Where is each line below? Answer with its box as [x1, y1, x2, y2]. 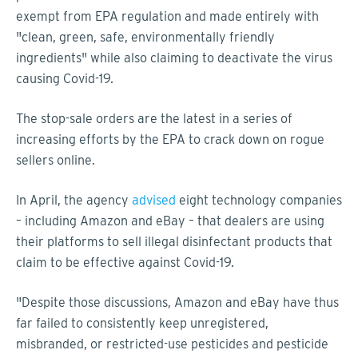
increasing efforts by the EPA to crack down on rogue [16, 131, 324, 147]
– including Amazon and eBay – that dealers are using [16, 213, 324, 229]
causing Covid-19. [16, 70, 113, 86]
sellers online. [16, 152, 95, 168]
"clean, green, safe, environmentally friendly [16, 29, 275, 45]
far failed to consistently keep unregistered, [16, 315, 268, 331]
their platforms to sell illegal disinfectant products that [16, 233, 332, 249]
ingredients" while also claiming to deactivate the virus [16, 50, 332, 66]
